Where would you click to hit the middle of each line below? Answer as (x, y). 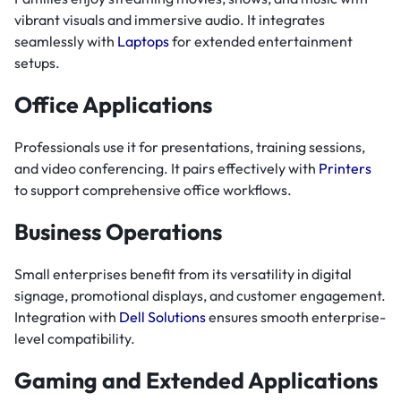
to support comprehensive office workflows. (153, 190)
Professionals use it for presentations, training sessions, (190, 147)
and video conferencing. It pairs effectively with (166, 169)
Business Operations (118, 232)
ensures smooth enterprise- (296, 317)
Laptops (143, 42)
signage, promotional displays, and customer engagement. (200, 296)
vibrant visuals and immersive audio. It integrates (170, 20)
